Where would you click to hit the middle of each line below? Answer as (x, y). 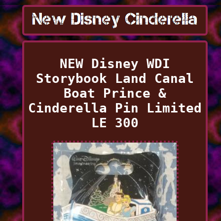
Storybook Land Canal (115, 78)
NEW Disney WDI (115, 63)
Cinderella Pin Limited (115, 108)
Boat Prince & (115, 93)
